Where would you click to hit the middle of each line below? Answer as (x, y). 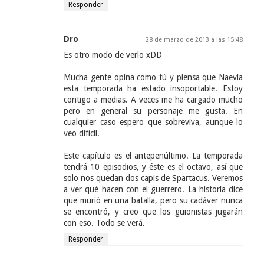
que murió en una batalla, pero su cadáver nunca (153, 201)
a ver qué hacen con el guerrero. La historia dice (153, 189)
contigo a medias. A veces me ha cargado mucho (153, 100)
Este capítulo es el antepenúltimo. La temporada (153, 156)
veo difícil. (82, 133)
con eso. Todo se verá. (104, 223)
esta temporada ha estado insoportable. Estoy (153, 89)
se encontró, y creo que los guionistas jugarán (153, 212)
